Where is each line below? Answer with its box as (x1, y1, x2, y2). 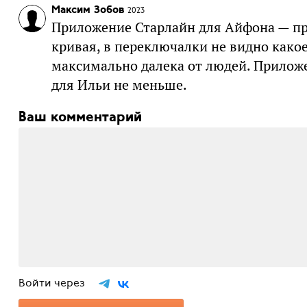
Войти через (18, 275, 99, 291)
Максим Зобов (51, 4, 125, 16)
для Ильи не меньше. (51, 75, 187, 94)
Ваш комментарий (18, 110, 142, 125)
